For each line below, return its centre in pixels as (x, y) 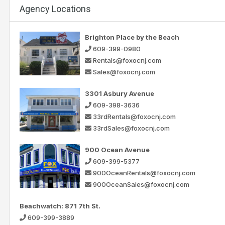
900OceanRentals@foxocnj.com (144, 173)
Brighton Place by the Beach (132, 37)
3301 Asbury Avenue (120, 93)
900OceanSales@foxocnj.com (141, 184)
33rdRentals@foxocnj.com (134, 116)
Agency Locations (55, 9)
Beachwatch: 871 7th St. (60, 206)
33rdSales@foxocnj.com (131, 128)
